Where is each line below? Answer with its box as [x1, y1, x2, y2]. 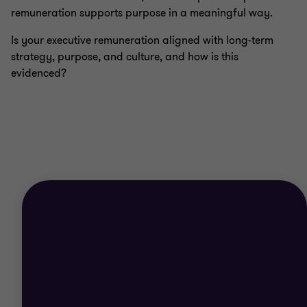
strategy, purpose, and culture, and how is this [11, 49, 238, 64]
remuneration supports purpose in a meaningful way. [11, 5, 273, 21]
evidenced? [11, 65, 66, 81]
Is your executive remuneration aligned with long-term [11, 32, 273, 48]
